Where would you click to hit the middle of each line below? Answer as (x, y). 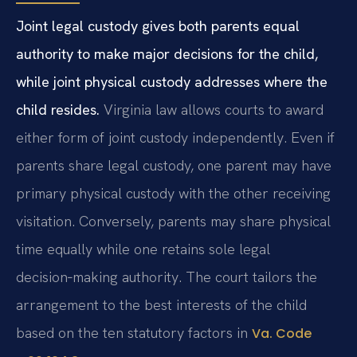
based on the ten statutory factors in (134, 333)
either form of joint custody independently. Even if (175, 138)
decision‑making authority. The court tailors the (167, 277)
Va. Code (282, 334)
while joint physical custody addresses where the (172, 82)
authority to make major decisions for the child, (167, 54)
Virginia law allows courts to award (212, 110)
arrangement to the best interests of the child (161, 305)
